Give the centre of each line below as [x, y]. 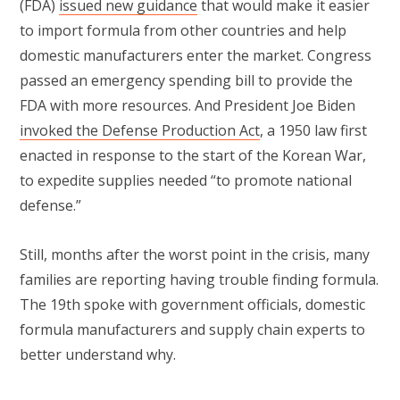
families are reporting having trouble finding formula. [199, 279]
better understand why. [100, 354]
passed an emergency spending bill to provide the [186, 81]
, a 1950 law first [313, 131]
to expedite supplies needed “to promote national [186, 181]
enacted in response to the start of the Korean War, [193, 156]
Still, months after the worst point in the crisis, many [195, 254]
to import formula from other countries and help [183, 31]
